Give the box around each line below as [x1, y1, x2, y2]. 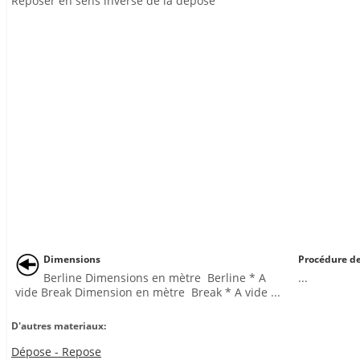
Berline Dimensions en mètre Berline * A [43, 270, 266, 285]
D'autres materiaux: [11, 320, 106, 332]
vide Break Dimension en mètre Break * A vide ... [15, 284, 280, 300]
